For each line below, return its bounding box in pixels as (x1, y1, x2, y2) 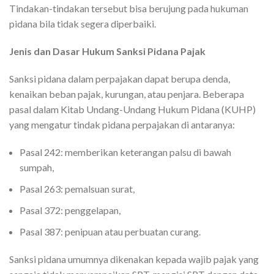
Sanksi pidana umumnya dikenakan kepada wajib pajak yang (9, 253, 259, 265)
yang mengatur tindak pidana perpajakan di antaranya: (9, 119, 235, 130)
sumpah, (20, 161, 54, 173)
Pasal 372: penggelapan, (20, 204, 120, 216)
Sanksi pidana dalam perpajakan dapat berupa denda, (9, 73, 230, 84)
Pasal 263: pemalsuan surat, (20, 183, 135, 194)
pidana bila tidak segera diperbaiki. (9, 18, 156, 29)
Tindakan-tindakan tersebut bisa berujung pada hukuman (9, 2, 248, 14)
